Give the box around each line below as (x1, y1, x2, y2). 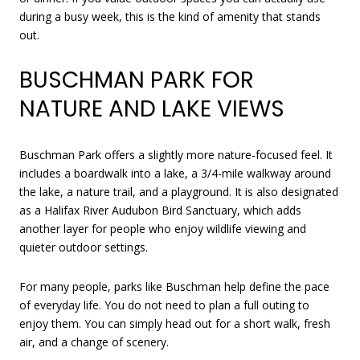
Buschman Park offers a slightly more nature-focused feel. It (19, 146, 333, 162)
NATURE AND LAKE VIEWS (19, 92, 284, 125)
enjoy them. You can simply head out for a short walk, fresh (19, 316, 330, 332)
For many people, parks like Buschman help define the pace (19, 279, 329, 295)
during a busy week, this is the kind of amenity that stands (19, 9, 321, 25)
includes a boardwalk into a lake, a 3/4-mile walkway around (19, 165, 331, 181)
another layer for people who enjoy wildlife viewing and (19, 220, 306, 236)
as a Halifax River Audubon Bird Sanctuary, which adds (19, 202, 301, 218)
